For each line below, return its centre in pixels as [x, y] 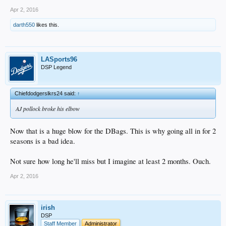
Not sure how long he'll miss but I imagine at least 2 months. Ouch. [110, 161]
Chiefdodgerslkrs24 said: [46, 93]
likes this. [47, 24]
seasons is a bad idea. [43, 141]
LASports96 [59, 59]
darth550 [24, 24]
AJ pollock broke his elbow [48, 108]
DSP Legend [56, 67]
